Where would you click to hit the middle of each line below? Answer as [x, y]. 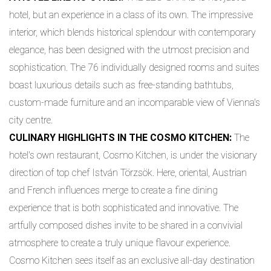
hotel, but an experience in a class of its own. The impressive [131, 15]
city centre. [31, 120]
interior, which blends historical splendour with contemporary [132, 33]
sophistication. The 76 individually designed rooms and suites [134, 68]
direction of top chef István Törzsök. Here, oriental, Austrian [128, 173]
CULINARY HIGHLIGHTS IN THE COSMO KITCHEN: [120, 138]
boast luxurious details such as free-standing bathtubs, [121, 85]
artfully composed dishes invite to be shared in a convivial [126, 226]
